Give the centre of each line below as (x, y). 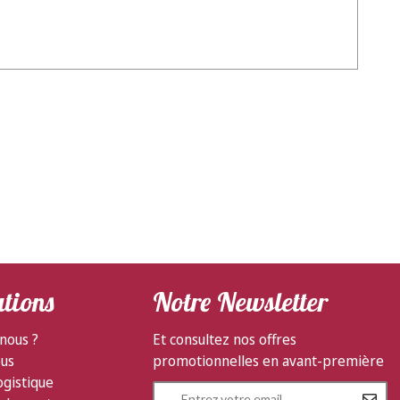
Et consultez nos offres (224, 340)
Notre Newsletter (240, 302)
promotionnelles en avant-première (268, 361)
